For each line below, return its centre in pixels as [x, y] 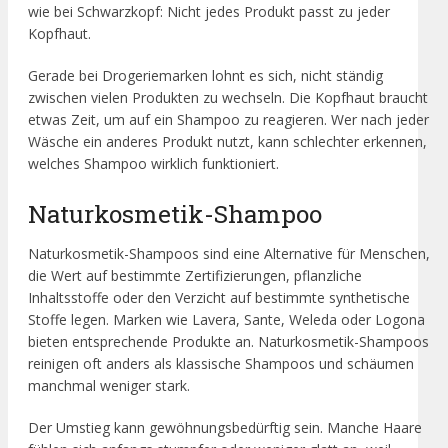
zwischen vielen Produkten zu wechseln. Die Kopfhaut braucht [228, 97]
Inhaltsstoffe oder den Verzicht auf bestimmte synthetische [219, 298]
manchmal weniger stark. [109, 386]
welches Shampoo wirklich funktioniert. [153, 163]
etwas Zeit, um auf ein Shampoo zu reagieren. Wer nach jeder [228, 119]
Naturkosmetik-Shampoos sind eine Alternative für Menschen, [229, 254]
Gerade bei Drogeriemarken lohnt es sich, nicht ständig [205, 75]
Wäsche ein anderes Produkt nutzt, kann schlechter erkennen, [227, 141]
